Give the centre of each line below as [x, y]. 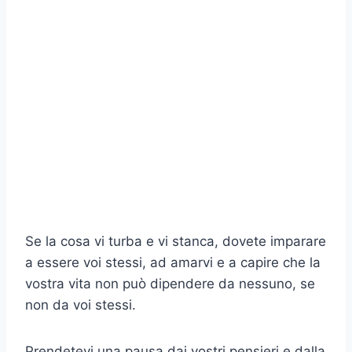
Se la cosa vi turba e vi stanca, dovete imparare [176, 242]
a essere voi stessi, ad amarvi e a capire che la [173, 263]
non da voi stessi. [81, 305]
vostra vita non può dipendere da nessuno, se [170, 284]
